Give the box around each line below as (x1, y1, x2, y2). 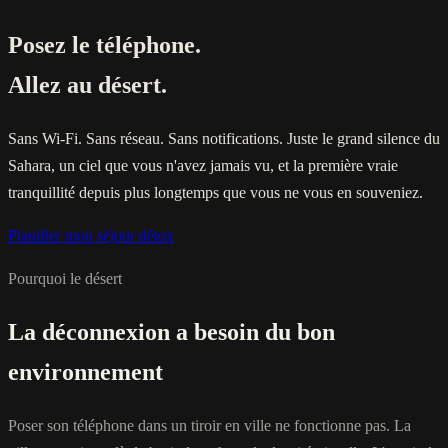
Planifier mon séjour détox (8, 226, 174, 244)
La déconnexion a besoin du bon (8, 318, 335, 345)
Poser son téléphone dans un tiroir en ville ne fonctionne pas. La (8, 416, 411, 434)
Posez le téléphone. (8, 31, 201, 58)
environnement (8, 358, 163, 385)
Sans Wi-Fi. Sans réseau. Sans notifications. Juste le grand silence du (8, 129, 440, 147)
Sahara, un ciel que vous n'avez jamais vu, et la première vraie (8, 156, 398, 174)
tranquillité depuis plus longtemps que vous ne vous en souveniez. (8, 183, 423, 201)
